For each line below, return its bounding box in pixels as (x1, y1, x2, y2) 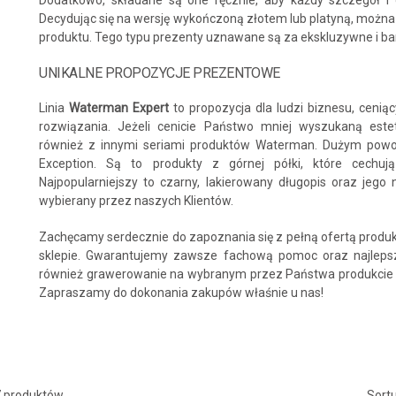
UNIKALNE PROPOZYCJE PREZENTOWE (39, 65, 280, 81)
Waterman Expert (69, 101, 169, 115)
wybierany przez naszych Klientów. (39, 194, 233, 208)
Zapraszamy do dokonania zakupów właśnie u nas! (39, 286, 324, 300)
